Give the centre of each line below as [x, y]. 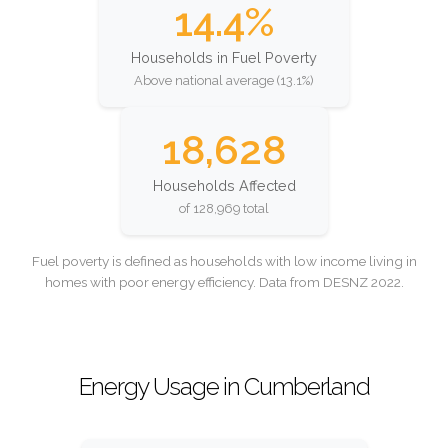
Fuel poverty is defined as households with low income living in [224, 260]
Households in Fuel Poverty [224, 58]
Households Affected [224, 186]
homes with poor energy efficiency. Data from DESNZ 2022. [224, 281]
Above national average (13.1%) [224, 80]
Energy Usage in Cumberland [224, 386]
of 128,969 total [224, 208]
